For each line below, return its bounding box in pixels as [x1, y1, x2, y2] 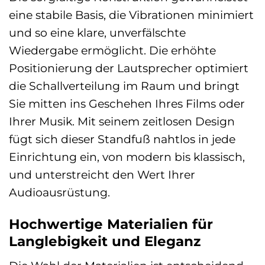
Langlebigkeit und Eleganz [9, 232, 201, 250]
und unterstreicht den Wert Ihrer [9, 167, 195, 182]
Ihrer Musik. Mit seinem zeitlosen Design [9, 114, 235, 128]
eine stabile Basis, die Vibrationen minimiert [9, 7, 254, 22]
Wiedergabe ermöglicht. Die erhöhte [9, 43, 216, 57]
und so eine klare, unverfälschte [9, 25, 186, 40]
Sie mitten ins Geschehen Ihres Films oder [9, 96, 245, 111]
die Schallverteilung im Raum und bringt [9, 78, 240, 93]
